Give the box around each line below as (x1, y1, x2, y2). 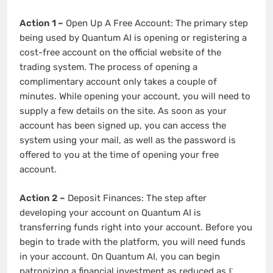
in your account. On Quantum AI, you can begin (19, 250, 220, 262)
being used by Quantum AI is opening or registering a (19, 32, 247, 44)
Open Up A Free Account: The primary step (63, 18, 248, 29)
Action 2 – (19, 192, 65, 204)
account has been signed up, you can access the (19, 120, 226, 132)
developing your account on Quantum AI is (19, 207, 201, 218)
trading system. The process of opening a (19, 62, 197, 73)
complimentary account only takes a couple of (19, 76, 217, 88)
